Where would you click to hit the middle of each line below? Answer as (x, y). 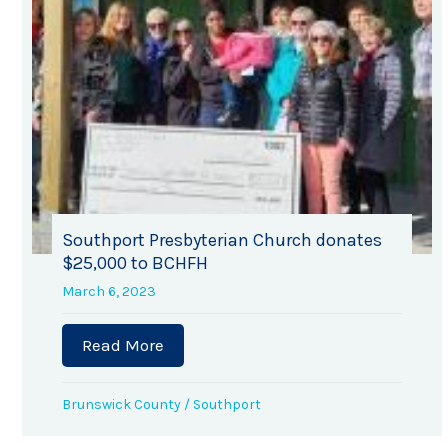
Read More (123, 345)
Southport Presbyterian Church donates (222, 240)
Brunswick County (121, 405)
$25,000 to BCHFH (135, 263)
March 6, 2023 (109, 292)
